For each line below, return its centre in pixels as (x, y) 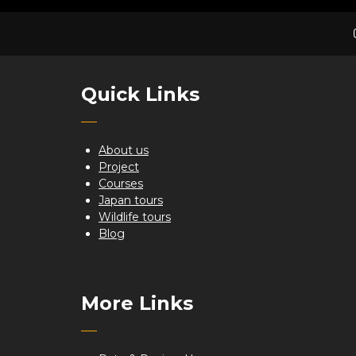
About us (124, 150)
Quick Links (140, 94)
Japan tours (131, 200)
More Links (137, 303)
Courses (121, 184)
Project (119, 167)
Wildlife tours (135, 217)
